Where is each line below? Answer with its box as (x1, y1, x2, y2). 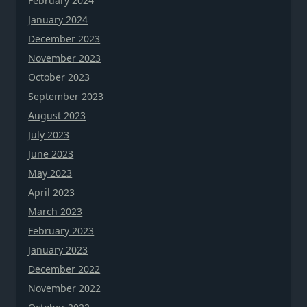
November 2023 (28, 51, 101, 64)
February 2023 (28, 223, 95, 237)
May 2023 (28, 166, 73, 180)
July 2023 (28, 127, 70, 141)
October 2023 (28, 70, 90, 84)
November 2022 (28, 281, 101, 295)
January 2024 (28, 12, 88, 26)
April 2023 (28, 185, 75, 199)
